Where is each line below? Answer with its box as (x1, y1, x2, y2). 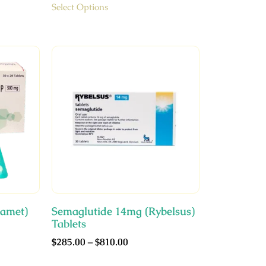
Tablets (51, 217, 86, 231)
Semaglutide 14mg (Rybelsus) (51, 204, 195, 218)
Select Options (51, 1, 108, 13)
